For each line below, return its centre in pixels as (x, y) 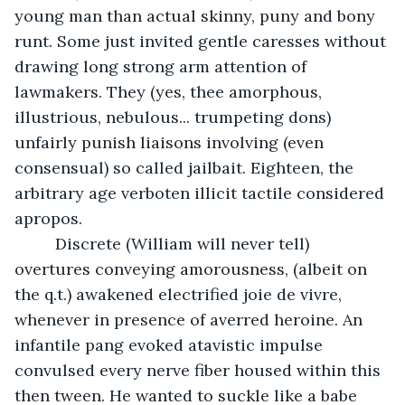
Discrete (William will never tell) (44, 243)
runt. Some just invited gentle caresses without (202, 41)
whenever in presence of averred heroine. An (191, 319)
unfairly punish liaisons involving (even (171, 142)
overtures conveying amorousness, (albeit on (193, 268)
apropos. (51, 218)
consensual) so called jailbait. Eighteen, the (186, 167)
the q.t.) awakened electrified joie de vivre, (180, 294)
